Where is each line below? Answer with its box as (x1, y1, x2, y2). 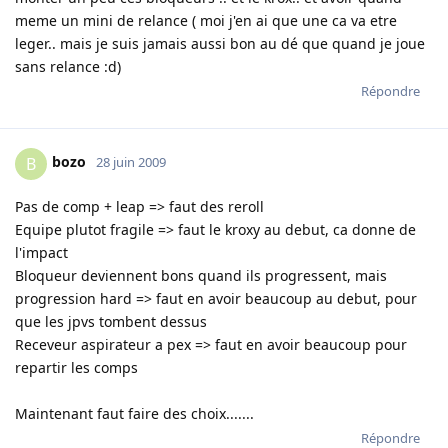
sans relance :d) (15, 56, 121, 76)
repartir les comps (15, 357, 138, 377)
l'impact (15, 242, 68, 262)
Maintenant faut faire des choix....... (15, 403, 254, 423)
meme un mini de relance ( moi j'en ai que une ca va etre (15, 10, 397, 30)
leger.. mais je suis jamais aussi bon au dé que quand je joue (15, 33, 425, 53)
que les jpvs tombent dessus (15, 311, 207, 331)
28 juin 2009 (96, 153, 166, 172)
